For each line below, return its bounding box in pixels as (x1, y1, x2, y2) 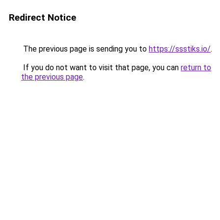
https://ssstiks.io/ (149, 44, 211, 54)
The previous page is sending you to (21, 44, 149, 54)
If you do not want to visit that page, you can (21, 63, 181, 72)
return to (181, 63, 211, 72)
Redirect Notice (9, 12, 76, 23)
